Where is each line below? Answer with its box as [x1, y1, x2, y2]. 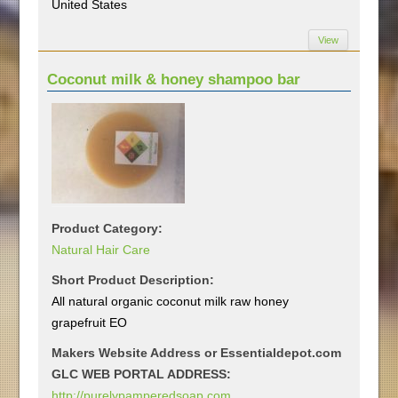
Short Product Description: [52, 272, 215, 287]
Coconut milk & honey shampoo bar [47, 70, 301, 88]
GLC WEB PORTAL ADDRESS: [52, 366, 232, 381]
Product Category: [52, 220, 163, 235]
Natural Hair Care [52, 242, 151, 257]
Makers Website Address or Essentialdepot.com [52, 345, 342, 360]
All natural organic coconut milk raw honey [52, 293, 290, 308]
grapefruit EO [52, 314, 128, 330]
